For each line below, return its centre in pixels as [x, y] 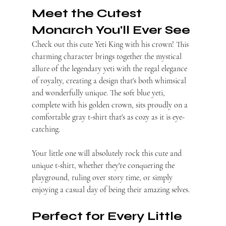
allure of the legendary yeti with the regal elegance [110, 69]
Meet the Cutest [88, 14]
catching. [46, 129]
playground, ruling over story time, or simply [103, 178]
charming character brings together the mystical [107, 57]
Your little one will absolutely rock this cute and [107, 154]
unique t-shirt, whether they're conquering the [104, 166]
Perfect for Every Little [108, 216]
